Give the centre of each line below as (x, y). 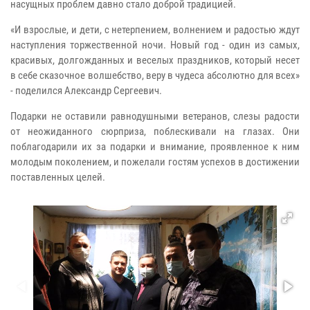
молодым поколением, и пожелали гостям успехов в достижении (155, 162)
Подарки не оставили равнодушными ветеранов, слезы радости (155, 116)
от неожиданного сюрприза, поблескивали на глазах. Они (155, 131)
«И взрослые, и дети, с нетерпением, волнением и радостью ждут (155, 29)
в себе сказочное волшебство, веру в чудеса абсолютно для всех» (155, 75)
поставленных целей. (58, 177)
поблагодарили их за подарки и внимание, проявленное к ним (155, 146)
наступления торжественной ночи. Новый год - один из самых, (155, 45)
